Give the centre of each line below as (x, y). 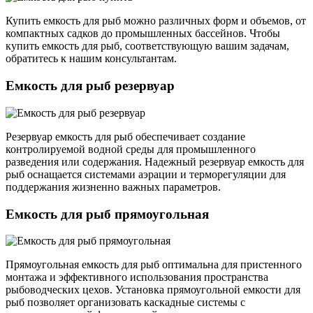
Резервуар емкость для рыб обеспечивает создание (125, 136)
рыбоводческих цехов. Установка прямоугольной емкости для (153, 290)
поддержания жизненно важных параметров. (113, 187)
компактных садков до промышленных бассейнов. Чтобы (143, 34)
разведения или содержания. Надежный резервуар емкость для (155, 161)
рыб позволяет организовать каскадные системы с (125, 303)
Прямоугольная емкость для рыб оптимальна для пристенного (154, 265)
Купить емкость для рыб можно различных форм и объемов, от (156, 21)
